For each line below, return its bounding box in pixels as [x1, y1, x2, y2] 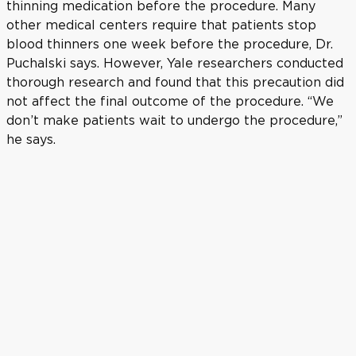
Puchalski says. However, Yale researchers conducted [6, 55, 343, 70]
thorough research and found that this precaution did [6, 74, 344, 89]
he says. [6, 131, 56, 146]
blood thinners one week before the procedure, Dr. [6, 36, 333, 51]
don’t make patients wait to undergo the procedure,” [6, 112, 342, 127]
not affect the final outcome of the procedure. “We [6, 93, 334, 108]
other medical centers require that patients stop [6, 17, 316, 32]
